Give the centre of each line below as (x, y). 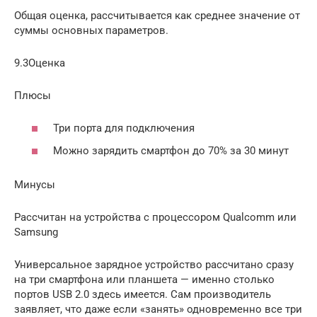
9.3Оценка (40, 63)
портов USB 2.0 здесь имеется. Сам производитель (143, 294)
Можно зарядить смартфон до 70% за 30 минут (171, 150)
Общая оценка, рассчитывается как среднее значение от (157, 15)
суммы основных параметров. (91, 30)
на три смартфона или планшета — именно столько (144, 279)
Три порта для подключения (124, 128)
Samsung (36, 232)
